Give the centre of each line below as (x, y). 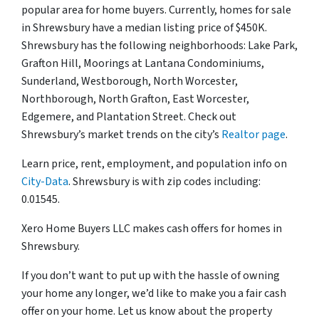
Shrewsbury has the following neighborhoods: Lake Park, (159, 46)
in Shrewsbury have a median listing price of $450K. (144, 28)
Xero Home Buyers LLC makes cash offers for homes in (152, 229)
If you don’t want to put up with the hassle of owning (151, 276)
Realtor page (253, 135)
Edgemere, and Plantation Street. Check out (129, 117)
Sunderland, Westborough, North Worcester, (130, 82)
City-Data (45, 182)
